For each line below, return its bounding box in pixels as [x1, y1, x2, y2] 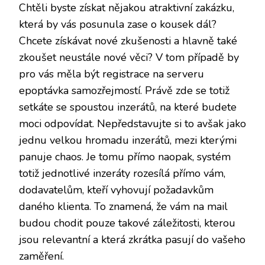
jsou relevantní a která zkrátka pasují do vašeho [19, 232, 245, 247]
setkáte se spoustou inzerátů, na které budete [19, 100, 237, 114]
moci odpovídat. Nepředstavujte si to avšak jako [19, 117, 246, 131]
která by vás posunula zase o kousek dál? [19, 17, 216, 31]
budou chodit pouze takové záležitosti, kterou [19, 216, 235, 230]
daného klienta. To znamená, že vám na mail [19, 199, 228, 214]
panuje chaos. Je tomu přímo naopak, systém [19, 150, 231, 164]
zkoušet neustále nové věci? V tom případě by [19, 50, 239, 64]
